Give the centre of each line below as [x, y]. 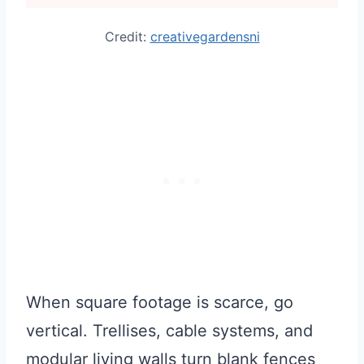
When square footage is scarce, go [160, 303]
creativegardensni [205, 37]
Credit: [127, 37]
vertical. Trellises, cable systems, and [169, 331]
